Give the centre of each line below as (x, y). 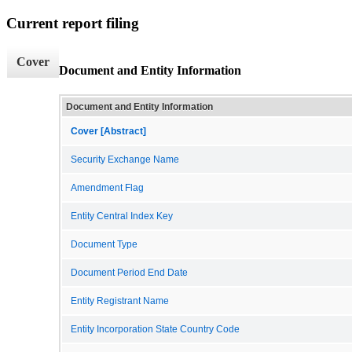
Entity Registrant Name (120, 301)
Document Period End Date (129, 272)
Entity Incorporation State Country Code (155, 329)
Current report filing (73, 23)
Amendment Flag (107, 187)
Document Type (104, 244)
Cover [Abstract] (108, 131)
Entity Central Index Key (122, 216)
